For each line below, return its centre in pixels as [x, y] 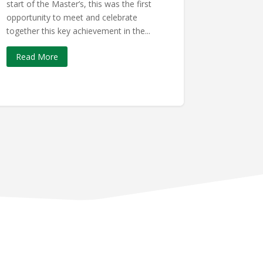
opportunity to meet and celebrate [72, 17]
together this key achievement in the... [79, 31]
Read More [37, 57]
